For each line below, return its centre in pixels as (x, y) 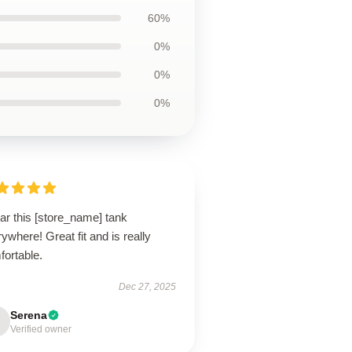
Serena (29, 315)
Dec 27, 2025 (147, 287)
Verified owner (41, 329)
